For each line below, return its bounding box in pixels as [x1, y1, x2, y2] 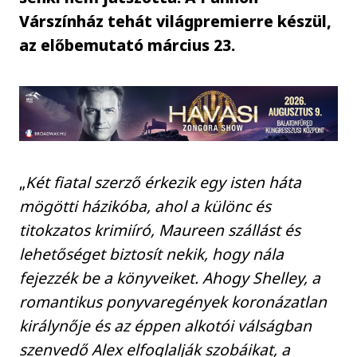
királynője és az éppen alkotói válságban [19, 314, 312, 336]
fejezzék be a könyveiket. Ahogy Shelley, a [19, 266, 321, 288]
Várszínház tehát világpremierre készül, [19, 10, 332, 32]
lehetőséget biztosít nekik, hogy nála [19, 242, 284, 265]
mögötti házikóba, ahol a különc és [19, 194, 272, 217]
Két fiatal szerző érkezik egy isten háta [25, 171, 302, 193]
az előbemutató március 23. [19, 33, 236, 56]
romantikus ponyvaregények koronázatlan [19, 290, 328, 312]
